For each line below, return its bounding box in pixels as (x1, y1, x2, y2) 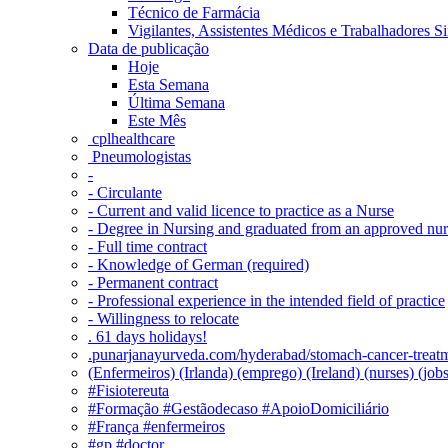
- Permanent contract (88, 273, 218, 291)
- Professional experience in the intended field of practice (88, 291, 445, 309)
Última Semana (128, 93, 225, 111)
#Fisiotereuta (88, 381, 169, 399)
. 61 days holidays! (88, 327, 207, 345)
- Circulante (88, 183, 162, 201)
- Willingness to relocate (88, 309, 239, 327)
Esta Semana (128, 75, 209, 93)
